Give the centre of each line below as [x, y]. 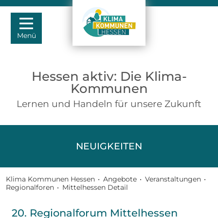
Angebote [120, 179]
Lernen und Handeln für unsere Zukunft [109, 104]
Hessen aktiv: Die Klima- [109, 76]
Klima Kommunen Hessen [50, 179]
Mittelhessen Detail [95, 187]
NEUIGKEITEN [109, 146]
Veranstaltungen [173, 179]
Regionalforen [30, 187]
